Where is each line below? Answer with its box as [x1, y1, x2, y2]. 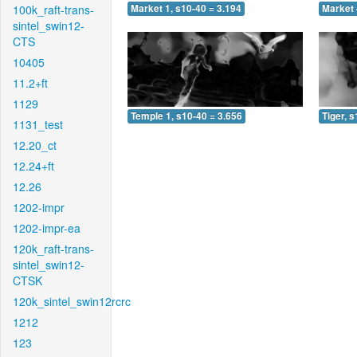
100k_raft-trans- [13, 2, 94, 18]
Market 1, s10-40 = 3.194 [131, 2, 241, 16]
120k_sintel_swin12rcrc [13, 293, 131, 309]
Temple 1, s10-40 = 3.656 [131, 108, 242, 123]
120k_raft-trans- [13, 241, 94, 257]
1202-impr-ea [13, 220, 80, 236]
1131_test [13, 116, 63, 132]
